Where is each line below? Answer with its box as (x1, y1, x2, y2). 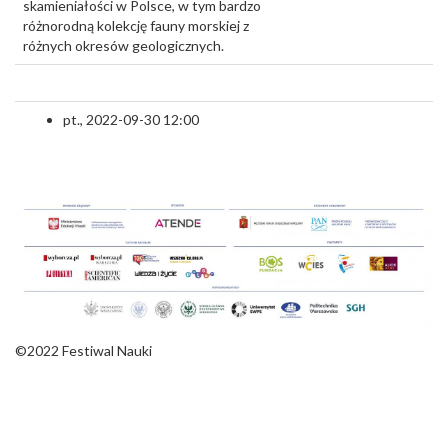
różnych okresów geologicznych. (23, 37, 224, 54)
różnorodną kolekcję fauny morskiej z (23, 17, 249, 34)
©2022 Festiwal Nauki (15, 341, 152, 359)
